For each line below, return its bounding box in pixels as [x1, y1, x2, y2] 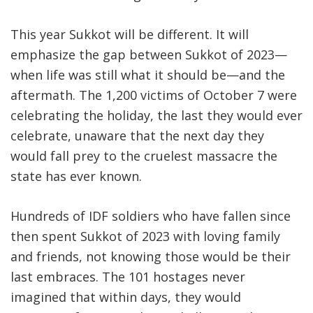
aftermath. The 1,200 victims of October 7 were [10, 87, 297, 104]
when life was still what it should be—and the [10, 66, 285, 84]
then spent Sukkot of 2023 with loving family [10, 228, 280, 245]
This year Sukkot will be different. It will [10, 26, 249, 43]
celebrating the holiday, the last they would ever [10, 107, 303, 124]
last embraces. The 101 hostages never [10, 268, 245, 286]
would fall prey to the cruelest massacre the [10, 147, 277, 165]
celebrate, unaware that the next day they [10, 127, 264, 145]
